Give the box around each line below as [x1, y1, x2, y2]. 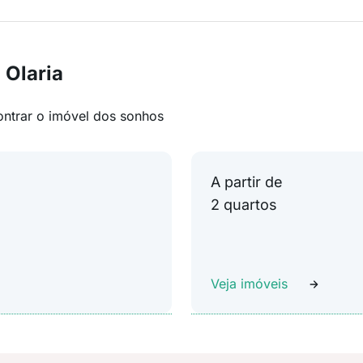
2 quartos [211, 196, 277, 213]
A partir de [211, 173, 283, 190]
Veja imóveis [211, 275, 288, 292]
